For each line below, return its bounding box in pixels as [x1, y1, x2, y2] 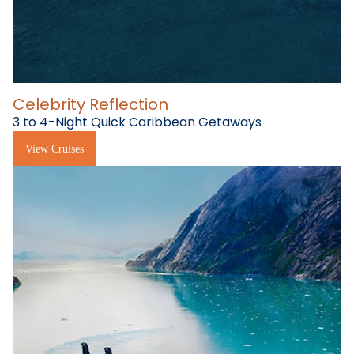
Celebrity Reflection [13, 93, 168, 116]
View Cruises [25, 142, 84, 155]
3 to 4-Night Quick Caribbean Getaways [13, 113, 262, 132]
